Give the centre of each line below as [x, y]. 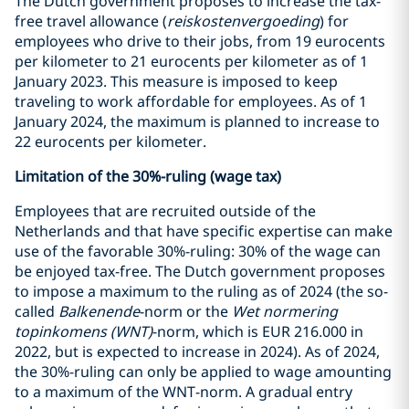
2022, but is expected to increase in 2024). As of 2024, [197, 352]
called [37, 312]
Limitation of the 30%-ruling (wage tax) [148, 177]
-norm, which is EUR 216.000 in [258, 332]
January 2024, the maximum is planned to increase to [197, 122]
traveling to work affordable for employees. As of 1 [191, 102]
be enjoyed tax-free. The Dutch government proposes [200, 272]
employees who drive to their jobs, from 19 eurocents [200, 42]
